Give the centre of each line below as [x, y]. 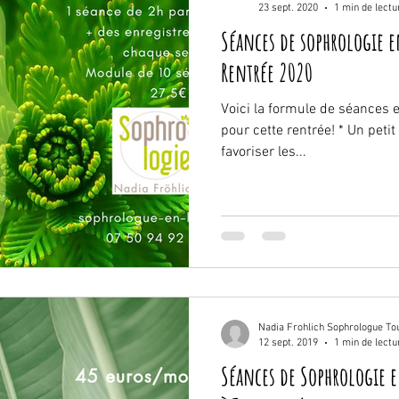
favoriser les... [264, 152]
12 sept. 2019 [288, 342]
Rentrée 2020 [267, 73]
